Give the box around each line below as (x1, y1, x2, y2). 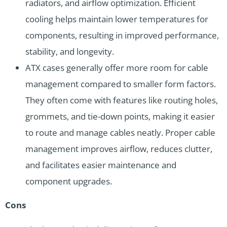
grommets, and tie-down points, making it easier (25, 110, 215, 123)
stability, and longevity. (25, 46, 114, 58)
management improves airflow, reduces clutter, (25, 143, 212, 155)
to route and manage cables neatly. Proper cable (25, 127, 215, 139)
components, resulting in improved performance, (25, 29, 219, 42)
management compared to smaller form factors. (25, 78, 216, 90)
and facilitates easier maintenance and (25, 159, 176, 171)
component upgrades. (25, 175, 112, 187)
